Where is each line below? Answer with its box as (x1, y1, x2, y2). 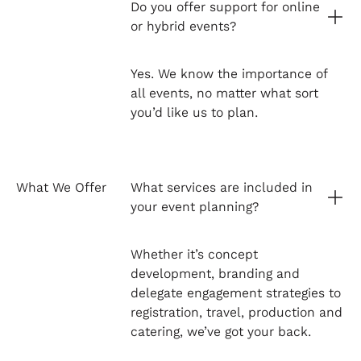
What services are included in (130, 180, 313, 196)
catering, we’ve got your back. (130, 324, 311, 340)
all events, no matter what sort (130, 85, 318, 102)
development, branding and (130, 266, 300, 282)
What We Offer (15, 180, 106, 196)
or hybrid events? (130, 19, 236, 35)
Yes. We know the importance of (130, 66, 327, 82)
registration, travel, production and (130, 305, 342, 321)
